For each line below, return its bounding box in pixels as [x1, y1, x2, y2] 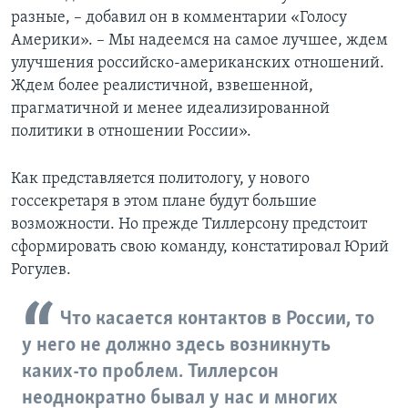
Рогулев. [11, 261, 71, 280]
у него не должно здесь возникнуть [22, 335, 331, 357]
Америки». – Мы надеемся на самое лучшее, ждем [11, 32, 388, 50]
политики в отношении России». [11, 123, 251, 141]
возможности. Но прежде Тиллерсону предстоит [11, 216, 367, 234]
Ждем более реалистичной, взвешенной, [11, 77, 313, 96]
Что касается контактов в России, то [59, 309, 374, 331]
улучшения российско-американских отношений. [11, 55, 384, 73]
